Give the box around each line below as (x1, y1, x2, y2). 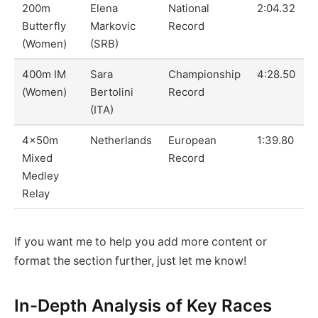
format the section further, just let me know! (14, 253, 246, 268)
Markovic (90, 18, 136, 33)
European (168, 133, 217, 147)
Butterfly (22, 18, 67, 33)
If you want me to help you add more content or (14, 234, 267, 248)
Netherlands (90, 133, 153, 147)
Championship (168, 67, 241, 81)
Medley (22, 168, 60, 182)
